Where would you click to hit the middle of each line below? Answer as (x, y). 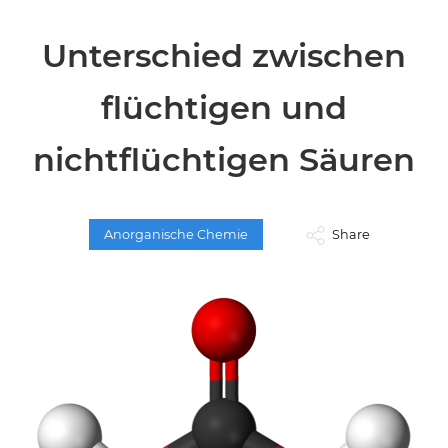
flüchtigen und (224, 107)
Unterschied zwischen (224, 55)
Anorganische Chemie (175, 234)
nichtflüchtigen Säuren (224, 159)
